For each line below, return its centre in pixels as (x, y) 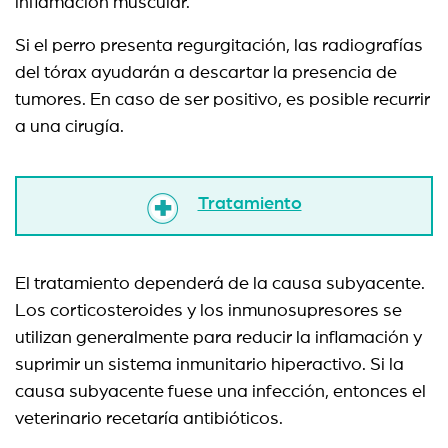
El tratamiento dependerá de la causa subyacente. (220, 284)
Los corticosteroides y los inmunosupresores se (208, 311)
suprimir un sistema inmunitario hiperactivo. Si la (209, 365)
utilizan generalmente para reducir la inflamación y (218, 338)
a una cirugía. (75, 127)
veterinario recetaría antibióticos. (149, 419)
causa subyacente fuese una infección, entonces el (220, 392)
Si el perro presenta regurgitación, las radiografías (219, 46)
